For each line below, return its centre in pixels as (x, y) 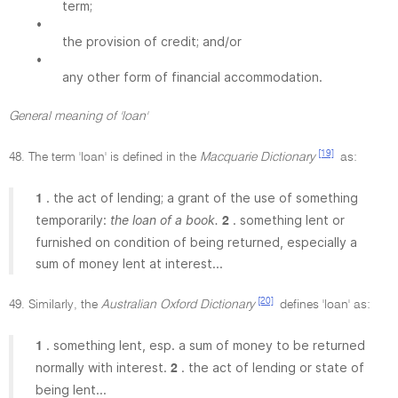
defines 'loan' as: (323, 305)
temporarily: (73, 220)
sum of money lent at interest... (129, 263)
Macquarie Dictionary (258, 157)
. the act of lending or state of (273, 367)
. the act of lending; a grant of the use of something (202, 198)
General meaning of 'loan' (78, 116)
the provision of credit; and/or (152, 41)
